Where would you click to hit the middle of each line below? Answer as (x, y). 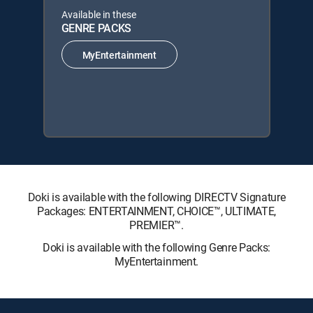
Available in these (99, 14)
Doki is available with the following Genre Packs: (156, 247)
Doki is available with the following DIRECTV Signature (156, 197)
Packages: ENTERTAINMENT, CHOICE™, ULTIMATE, (156, 211)
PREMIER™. (156, 225)
